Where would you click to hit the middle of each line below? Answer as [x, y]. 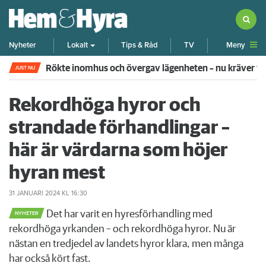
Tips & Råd [139, 45]
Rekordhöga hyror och [105, 105]
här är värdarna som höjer [118, 151]
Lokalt [78, 45]
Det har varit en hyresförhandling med [129, 214]
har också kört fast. [50, 259]
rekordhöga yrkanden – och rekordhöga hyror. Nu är [122, 229]
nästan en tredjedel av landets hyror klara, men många [126, 244]
